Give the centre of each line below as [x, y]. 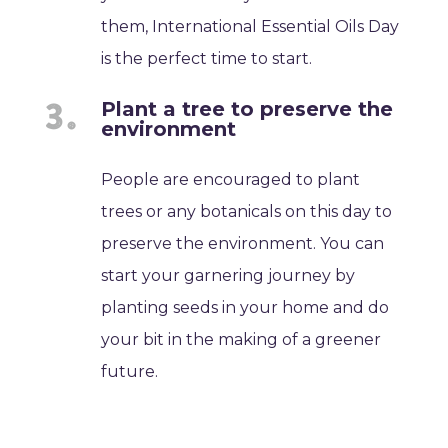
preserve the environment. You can [243, 244]
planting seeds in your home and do [245, 308]
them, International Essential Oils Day [250, 27]
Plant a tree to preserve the [247, 109]
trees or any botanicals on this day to [247, 212]
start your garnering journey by [228, 276]
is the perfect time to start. [207, 59]
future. [130, 372]
